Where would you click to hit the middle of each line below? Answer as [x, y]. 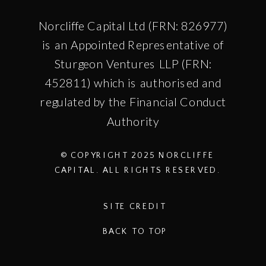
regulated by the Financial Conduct [133, 102]
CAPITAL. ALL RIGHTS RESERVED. [137, 171]
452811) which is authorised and [133, 83]
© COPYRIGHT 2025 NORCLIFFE [138, 156]
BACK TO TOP [135, 232]
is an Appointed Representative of [133, 45]
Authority [133, 121]
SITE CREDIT [135, 207]
